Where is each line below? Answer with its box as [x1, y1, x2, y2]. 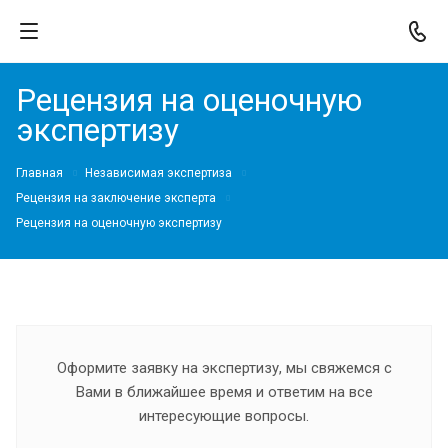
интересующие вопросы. [139, 406, 309, 425]
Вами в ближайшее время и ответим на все [75, 382, 373, 401]
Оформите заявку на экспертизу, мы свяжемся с [56, 358, 392, 377]
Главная [16, 166, 63, 180]
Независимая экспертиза [85, 166, 232, 180]
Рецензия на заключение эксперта [16, 190, 216, 205]
